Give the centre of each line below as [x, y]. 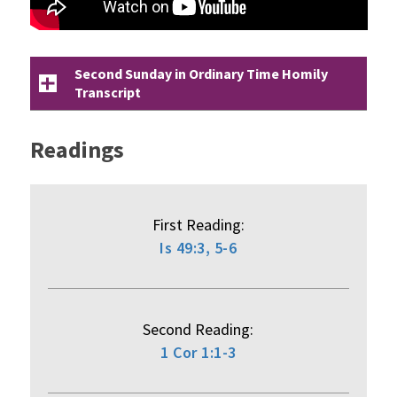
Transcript [107, 93]
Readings [77, 150]
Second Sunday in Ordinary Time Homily [201, 74]
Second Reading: [198, 330]
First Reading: [198, 225]
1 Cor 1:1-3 [198, 353]
